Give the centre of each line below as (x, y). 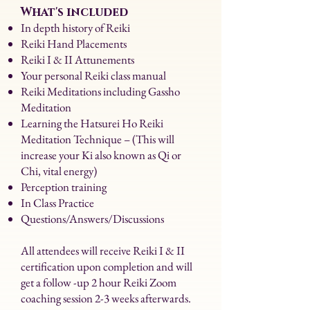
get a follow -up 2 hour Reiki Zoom (99, 282)
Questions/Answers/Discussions (92, 219)
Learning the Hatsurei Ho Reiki (92, 123)
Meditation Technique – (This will (98, 139)
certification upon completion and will (107, 266)
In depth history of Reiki (75, 28)
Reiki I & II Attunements (77, 60)
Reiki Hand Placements (74, 44)
